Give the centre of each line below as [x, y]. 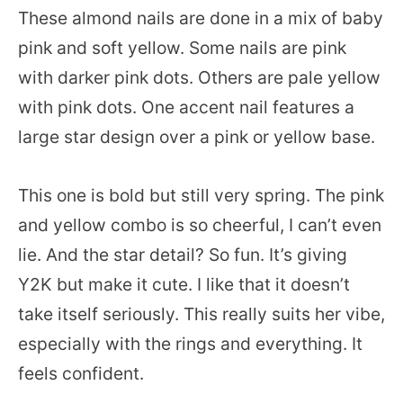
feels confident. [81, 374]
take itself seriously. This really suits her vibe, [201, 314]
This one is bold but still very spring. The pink [201, 196]
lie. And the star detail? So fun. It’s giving [183, 255]
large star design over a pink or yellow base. [197, 137]
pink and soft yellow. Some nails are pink [182, 48]
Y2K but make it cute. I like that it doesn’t [184, 285]
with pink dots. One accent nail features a [186, 107]
